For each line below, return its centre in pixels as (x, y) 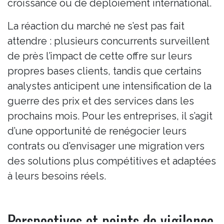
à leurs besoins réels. (57, 176)
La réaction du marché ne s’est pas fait (96, 26)
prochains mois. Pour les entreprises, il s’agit (110, 116)
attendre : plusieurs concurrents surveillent (108, 41)
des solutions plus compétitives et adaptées (112, 161)
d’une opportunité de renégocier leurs (97, 131)
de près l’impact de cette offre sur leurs (100, 56)
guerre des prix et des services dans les (101, 101)
